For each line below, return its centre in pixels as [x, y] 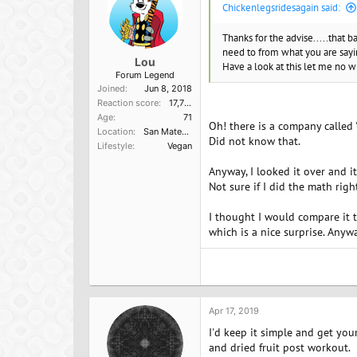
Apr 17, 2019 [234, 311]
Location [115, 131]
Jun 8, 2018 [168, 88]
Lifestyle [115, 146]
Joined [111, 88]
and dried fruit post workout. [280, 347]
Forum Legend [145, 75]
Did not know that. [255, 141]
